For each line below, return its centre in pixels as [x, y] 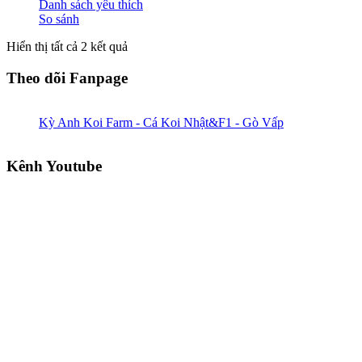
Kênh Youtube [54, 166]
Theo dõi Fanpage [67, 78]
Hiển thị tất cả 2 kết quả [67, 47]
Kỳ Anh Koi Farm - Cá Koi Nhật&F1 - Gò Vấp [161, 122]
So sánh [59, 19]
